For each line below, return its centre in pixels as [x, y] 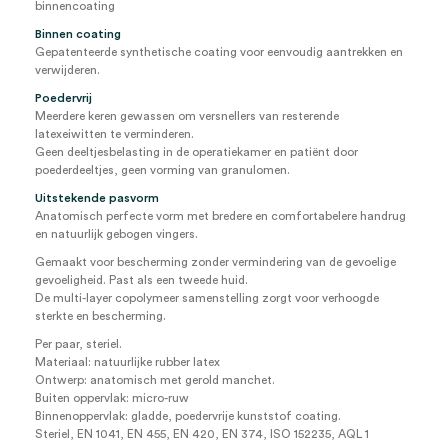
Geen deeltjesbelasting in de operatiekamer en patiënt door [196, 152]
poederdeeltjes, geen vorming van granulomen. [162, 170]
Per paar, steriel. [78, 344]
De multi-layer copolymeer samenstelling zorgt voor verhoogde [207, 298]
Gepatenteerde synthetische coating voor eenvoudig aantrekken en [219, 52]
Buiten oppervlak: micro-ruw [112, 398]
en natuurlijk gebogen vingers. [116, 234]
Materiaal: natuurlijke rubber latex [127, 362]
